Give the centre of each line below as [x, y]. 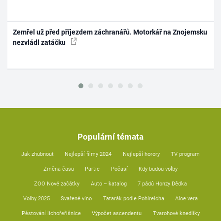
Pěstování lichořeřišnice [51, 213]
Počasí [119, 169]
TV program [185, 154]
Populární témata [110, 136]
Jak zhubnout [37, 154]
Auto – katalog [109, 184]
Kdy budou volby [158, 169]
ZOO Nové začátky [57, 184]
